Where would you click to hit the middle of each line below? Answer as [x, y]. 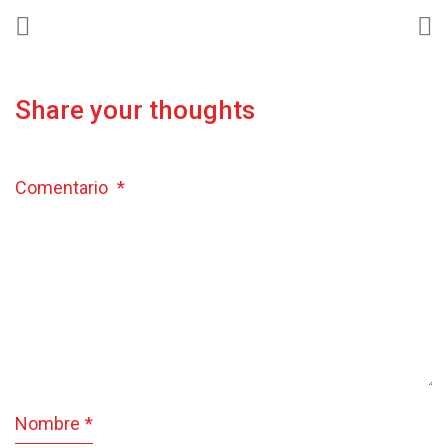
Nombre [47, 423]
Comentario [63, 187]
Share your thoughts [135, 109]
